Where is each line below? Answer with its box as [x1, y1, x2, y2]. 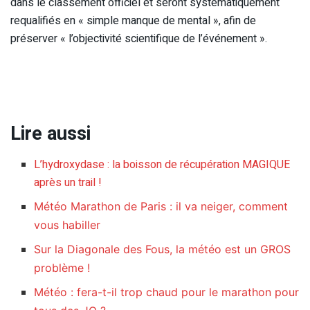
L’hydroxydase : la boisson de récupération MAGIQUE [34, 156, 291, 173]
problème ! [34, 260, 91, 275]
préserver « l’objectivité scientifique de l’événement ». [10, 30, 267, 47]
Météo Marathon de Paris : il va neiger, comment [34, 199, 289, 213]
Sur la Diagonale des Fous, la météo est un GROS [34, 241, 291, 256]
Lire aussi [10, 120, 91, 148]
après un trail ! [34, 174, 102, 191]
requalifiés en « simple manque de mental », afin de [10, 12, 256, 29]
